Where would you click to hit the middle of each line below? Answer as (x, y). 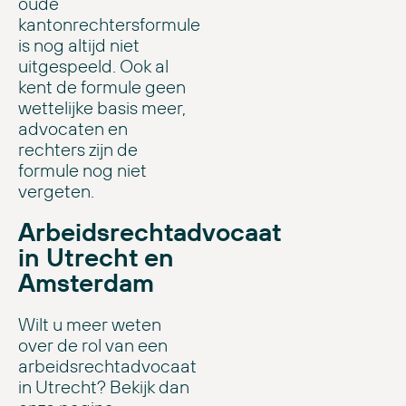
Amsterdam (86, 282)
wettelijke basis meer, (102, 107)
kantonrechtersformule (109, 24)
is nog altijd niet (79, 44)
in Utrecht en (96, 256)
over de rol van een (93, 344)
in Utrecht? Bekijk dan (104, 386)
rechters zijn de (78, 149)
